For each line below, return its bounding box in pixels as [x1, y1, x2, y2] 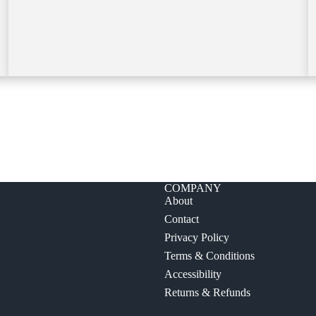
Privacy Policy [164, 231, 229, 244]
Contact [164, 213, 199, 226]
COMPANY [164, 182, 221, 195]
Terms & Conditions [164, 250, 255, 262]
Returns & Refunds [164, 286, 250, 299]
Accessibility [164, 268, 221, 281]
